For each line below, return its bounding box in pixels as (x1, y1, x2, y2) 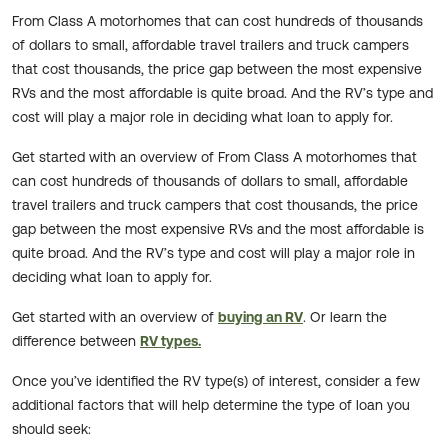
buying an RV (218, 309, 303, 326)
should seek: (12, 421, 91, 438)
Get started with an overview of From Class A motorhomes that (12, 149, 417, 166)
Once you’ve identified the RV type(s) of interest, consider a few (12, 373, 420, 390)
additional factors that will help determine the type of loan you (12, 397, 410, 414)
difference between (12, 333, 140, 350)
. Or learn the (303, 309, 387, 326)
